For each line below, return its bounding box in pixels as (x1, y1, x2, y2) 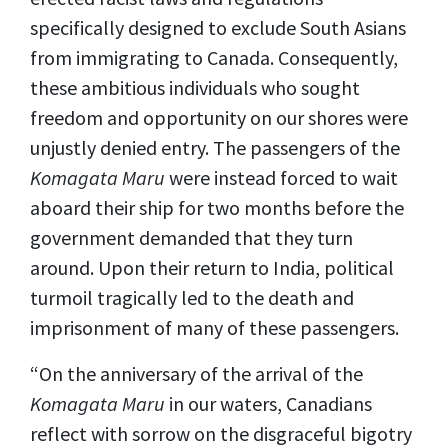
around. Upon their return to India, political (30, 255, 394, 280)
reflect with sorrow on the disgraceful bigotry (30, 421, 412, 446)
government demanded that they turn (30, 225, 353, 250)
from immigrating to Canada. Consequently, (30, 45, 398, 70)
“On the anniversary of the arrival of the (30, 361, 363, 386)
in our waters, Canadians (169, 391, 372, 416)
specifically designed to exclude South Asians (30, 15, 406, 40)
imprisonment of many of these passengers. (30, 315, 407, 340)
